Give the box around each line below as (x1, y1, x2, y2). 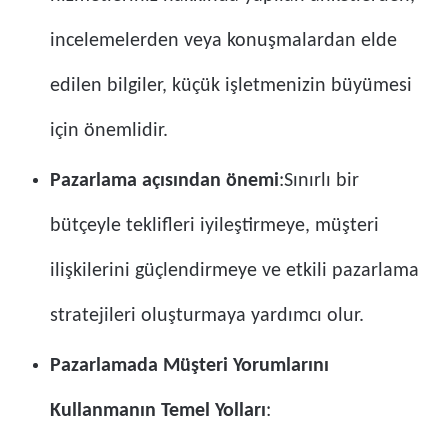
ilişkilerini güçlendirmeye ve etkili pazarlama (50, 261, 419, 282)
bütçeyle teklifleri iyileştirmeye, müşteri (50, 216, 379, 237)
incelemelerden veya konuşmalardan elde (50, 31, 397, 52)
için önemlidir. (50, 121, 168, 142)
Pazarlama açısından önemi (50, 171, 279, 192)
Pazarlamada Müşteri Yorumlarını (50, 356, 329, 377)
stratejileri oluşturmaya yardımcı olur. (50, 306, 364, 327)
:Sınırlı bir (279, 171, 359, 192)
